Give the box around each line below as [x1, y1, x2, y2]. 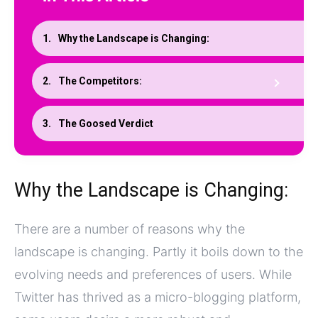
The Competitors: [58, 75, 142, 87]
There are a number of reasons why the [14, 221, 245, 236]
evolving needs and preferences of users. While [14, 266, 292, 282]
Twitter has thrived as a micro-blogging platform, [14, 289, 301, 305]
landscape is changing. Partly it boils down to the [14, 243, 303, 259]
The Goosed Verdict [58, 117, 153, 129]
